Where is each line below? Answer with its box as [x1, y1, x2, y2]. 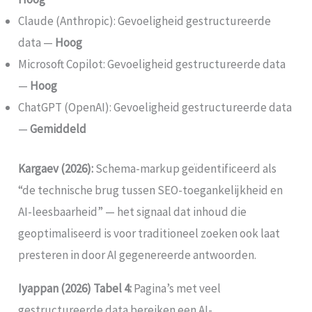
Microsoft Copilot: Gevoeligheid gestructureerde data [18, 56, 286, 72]
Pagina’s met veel [132, 280, 221, 296]
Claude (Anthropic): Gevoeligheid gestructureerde [18, 13, 272, 29]
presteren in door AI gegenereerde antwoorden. [18, 247, 257, 263]
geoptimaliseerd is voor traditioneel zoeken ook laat [18, 225, 281, 241]
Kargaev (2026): [18, 160, 94, 176]
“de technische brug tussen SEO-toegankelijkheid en [18, 182, 283, 198]
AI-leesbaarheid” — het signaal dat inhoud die [18, 203, 247, 219]
